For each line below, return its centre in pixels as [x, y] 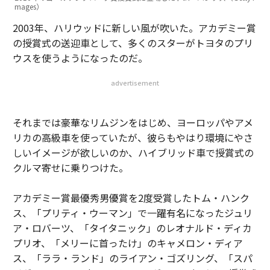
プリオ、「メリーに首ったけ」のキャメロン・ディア [127, 243]
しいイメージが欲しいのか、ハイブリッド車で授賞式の [133, 152]
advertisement [135, 83]
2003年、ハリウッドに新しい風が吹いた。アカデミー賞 [134, 28]
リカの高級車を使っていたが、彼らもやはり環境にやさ [133, 137]
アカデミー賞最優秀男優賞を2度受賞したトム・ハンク [131, 198]
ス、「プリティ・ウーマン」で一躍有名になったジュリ [132, 213]
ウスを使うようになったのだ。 [80, 58]
